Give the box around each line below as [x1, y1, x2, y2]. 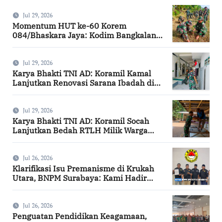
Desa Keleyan [12, 134, 63, 145]
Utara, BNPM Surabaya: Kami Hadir [12, 172, 147, 183]
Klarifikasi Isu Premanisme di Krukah [12, 163, 154, 173]
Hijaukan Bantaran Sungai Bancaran [12, 39, 150, 50]
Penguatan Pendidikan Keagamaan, [12, 211, 147, 221]
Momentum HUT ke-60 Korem [12, 20, 126, 31]
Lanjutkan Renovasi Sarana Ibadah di [12, 77, 154, 88]
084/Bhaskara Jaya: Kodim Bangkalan [12, 30, 156, 40]
